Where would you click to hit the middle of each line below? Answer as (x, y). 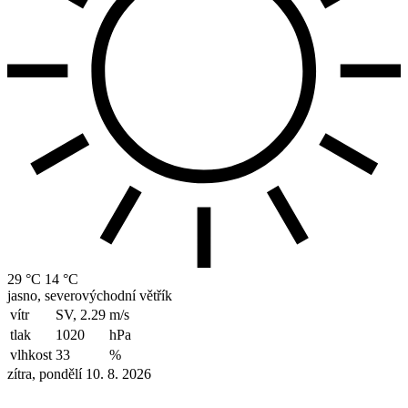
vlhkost (31, 354)
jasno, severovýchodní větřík (90, 295)
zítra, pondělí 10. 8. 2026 (79, 373)
